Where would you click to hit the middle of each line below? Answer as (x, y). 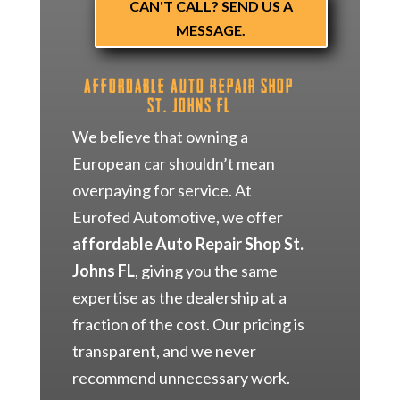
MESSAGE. (211, 30)
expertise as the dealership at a (179, 298)
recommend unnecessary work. (181, 378)
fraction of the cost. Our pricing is (188, 325)
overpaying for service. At (162, 191)
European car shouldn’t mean (173, 164)
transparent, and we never (164, 351)
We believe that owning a (160, 137)
